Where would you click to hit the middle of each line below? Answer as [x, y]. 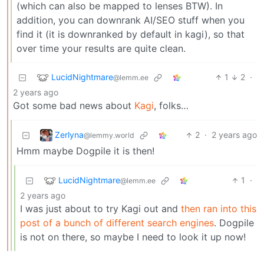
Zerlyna [69, 134]
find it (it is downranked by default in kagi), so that [131, 34]
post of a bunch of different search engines [117, 223]
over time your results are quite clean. [101, 49]
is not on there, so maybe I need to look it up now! [133, 237]
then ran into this [219, 209]
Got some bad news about [74, 106]
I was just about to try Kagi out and [100, 209]
